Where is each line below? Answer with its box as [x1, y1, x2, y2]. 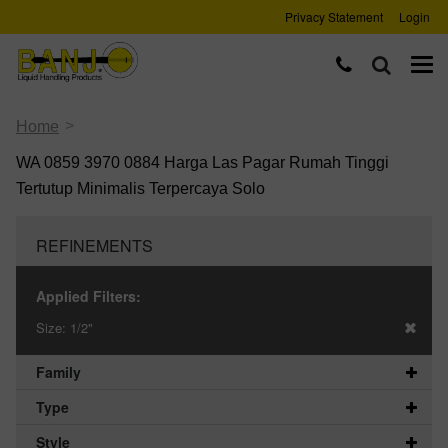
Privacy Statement [285, 8, 383, 25]
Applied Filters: [36, 286, 141, 306]
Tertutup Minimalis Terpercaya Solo [16, 180, 265, 197]
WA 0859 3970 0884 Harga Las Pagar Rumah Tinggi [16, 154, 389, 171]
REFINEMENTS [36, 234, 153, 257]
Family [36, 362, 81, 382]
